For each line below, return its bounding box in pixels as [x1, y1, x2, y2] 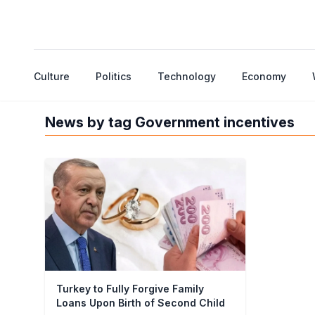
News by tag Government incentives [45, 114, 295, 131]
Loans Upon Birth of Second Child [56, 297, 225, 309]
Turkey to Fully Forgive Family [56, 283, 204, 295]
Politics [96, 70, 132, 82]
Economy [242, 70, 287, 82]
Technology [157, 70, 217, 82]
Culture [34, 70, 70, 82]
